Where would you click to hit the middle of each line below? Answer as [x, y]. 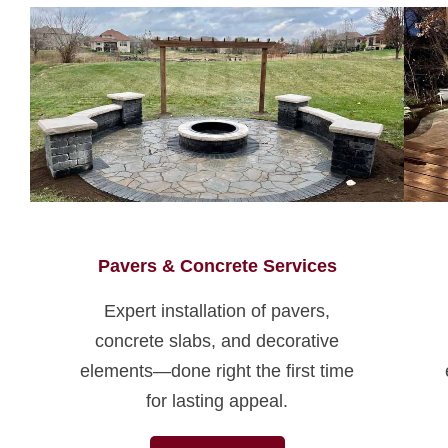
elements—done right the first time [217, 371]
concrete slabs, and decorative [217, 341]
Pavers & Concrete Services [217, 266]
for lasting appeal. [217, 401]
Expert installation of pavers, [217, 311]
